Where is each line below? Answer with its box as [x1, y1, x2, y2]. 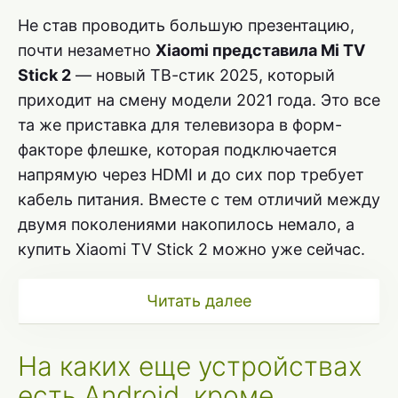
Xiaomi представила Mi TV [155, 40, 365, 60]
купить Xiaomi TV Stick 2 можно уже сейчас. [18, 239, 365, 259]
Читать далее [147, 291, 251, 310]
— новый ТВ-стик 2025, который [71, 65, 335, 84]
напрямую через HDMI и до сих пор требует [18, 164, 364, 184]
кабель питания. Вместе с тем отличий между [18, 189, 380, 209]
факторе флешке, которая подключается [18, 139, 337, 159]
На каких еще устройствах [18, 349, 362, 382]
